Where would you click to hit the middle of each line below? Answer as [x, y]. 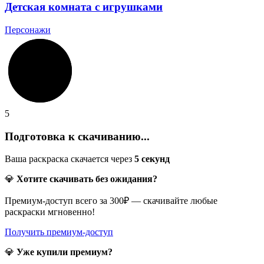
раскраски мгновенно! [50, 212]
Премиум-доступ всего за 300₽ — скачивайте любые [111, 201]
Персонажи [28, 29]
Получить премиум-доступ [59, 232]
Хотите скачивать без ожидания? [87, 179]
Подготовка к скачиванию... [77, 136]
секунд [154, 159]
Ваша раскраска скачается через [70, 159]
